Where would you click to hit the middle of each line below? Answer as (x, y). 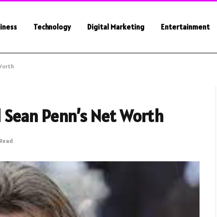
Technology (52, 27)
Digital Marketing (116, 27)
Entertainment (185, 27)
